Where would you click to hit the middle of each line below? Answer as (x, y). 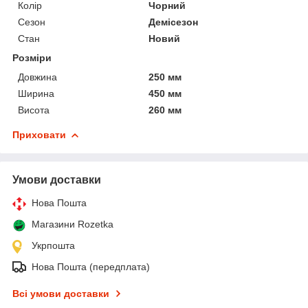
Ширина (36, 93)
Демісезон (174, 22)
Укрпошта (53, 245)
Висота (34, 110)
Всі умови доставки (61, 293)
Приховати (39, 134)
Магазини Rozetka (73, 224)
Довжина (37, 77)
